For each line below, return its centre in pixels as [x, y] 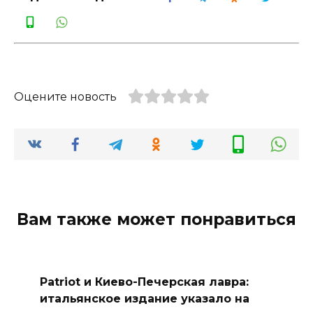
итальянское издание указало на [144, 298]
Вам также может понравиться [156, 220]
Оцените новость [65, 97]
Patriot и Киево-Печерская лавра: [144, 282]
